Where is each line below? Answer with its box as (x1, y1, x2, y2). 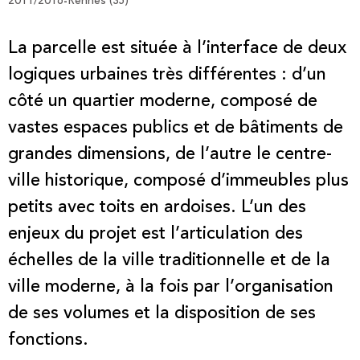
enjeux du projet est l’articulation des (8, 225, 303, 243)
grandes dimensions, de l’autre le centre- (8, 145, 332, 164)
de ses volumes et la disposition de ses (8, 305, 316, 323)
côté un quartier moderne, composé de (8, 92, 317, 111)
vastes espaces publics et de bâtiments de (8, 119, 343, 137)
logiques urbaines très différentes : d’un (8, 66, 326, 84)
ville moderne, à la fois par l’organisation (8, 278, 333, 297)
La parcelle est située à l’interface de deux (8, 39, 346, 58)
